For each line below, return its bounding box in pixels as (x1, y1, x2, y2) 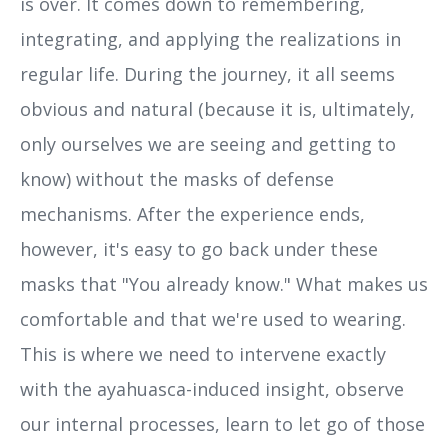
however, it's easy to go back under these (20, 236, 378, 261)
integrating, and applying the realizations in (20, 26, 401, 51)
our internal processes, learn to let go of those (20, 411, 425, 436)
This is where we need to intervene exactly (20, 341, 386, 366)
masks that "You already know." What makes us (20, 271, 428, 296)
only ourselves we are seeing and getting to (20, 131, 396, 156)
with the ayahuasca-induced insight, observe (20, 376, 404, 401)
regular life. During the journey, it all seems (20, 61, 395, 86)
